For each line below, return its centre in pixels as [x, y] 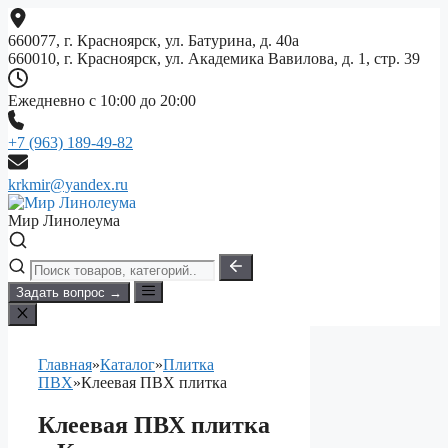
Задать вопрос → [69, 293]
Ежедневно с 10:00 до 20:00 [102, 100]
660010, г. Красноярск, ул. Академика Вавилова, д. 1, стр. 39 [214, 58]
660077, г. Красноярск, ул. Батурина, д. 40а [153, 40]
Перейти [36, 15]
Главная [65, 364]
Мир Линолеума [64, 220]
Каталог [127, 364]
